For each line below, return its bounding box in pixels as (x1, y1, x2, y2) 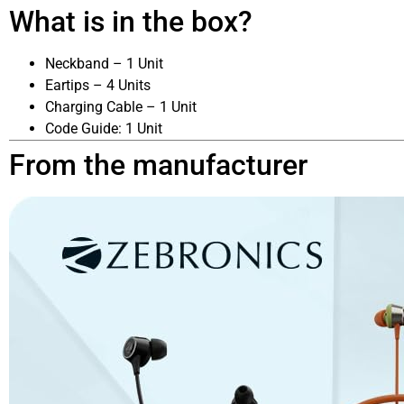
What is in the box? (9, 4, 252, 39)
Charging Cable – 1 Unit (45, 97, 197, 115)
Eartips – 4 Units (45, 76, 151, 94)
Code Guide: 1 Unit (45, 119, 162, 137)
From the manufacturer (9, 147, 308, 182)
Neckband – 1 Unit (45, 54, 163, 72)
